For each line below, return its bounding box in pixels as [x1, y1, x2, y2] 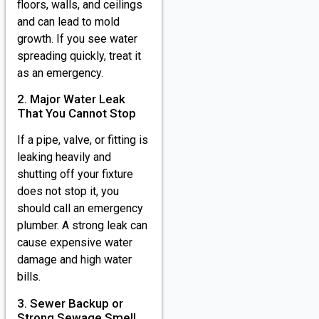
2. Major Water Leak [17, 92, 125, 107]
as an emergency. [17, 66, 103, 80]
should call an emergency [17, 202, 143, 216]
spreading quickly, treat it [17, 48, 141, 63]
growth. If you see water [17, 31, 137, 46]
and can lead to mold [17, 14, 120, 28]
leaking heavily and [17, 150, 111, 164]
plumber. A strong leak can [17, 219, 147, 233]
